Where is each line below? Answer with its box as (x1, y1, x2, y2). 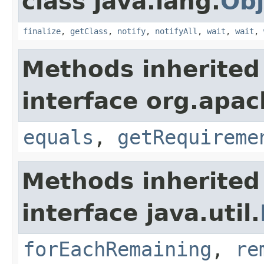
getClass (70, 26, 108, 36)
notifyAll (155, 26, 197, 36)
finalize (23, 26, 61, 36)
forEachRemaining (23, 237, 212, 261)
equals (23, 125, 94, 149)
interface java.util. (22, 199, 260, 226)
